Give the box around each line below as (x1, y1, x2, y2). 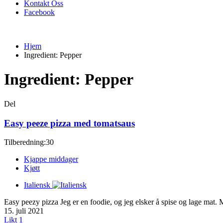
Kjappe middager (24, 155, 78, 164)
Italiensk (24, 181, 50, 190)
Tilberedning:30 (4, 138, 54, 147)
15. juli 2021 (4, 207, 44, 216)
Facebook (24, 8, 55, 16)
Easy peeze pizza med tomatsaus (4, 117, 135, 128)
